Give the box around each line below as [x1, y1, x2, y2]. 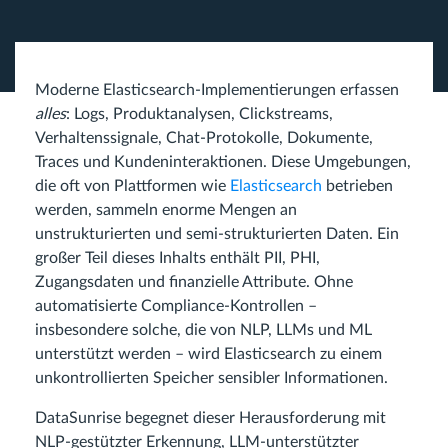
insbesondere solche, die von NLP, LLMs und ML [35, 322, 372, 338]
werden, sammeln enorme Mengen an [35, 202, 297, 218]
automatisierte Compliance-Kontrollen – [35, 298, 317, 314]
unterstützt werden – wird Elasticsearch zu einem [35, 346, 382, 362]
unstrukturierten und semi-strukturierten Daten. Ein [35, 226, 399, 242]
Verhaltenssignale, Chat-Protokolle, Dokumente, [35, 130, 373, 146]
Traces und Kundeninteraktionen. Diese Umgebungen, [35, 154, 411, 170]
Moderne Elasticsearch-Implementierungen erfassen [35, 82, 399, 98]
